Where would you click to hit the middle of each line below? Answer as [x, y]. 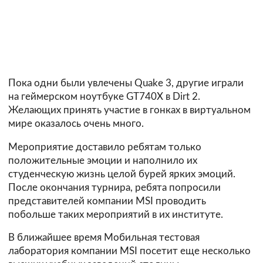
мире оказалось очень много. [76, 123]
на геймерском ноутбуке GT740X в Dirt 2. [104, 96]
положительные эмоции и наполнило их [103, 160]
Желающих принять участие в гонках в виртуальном [129, 110]
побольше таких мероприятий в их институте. [116, 214]
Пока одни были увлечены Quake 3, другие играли [126, 83]
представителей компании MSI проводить [107, 201]
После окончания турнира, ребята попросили [114, 187]
